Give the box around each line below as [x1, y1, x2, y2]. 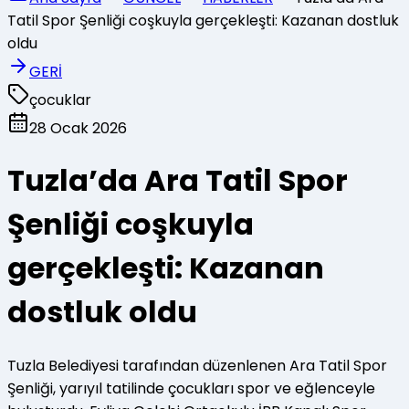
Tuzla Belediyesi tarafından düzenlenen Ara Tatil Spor [7, 354, 387, 376]
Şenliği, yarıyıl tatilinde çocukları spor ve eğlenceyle [7, 377, 375, 399]
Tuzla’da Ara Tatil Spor [7, 160, 348, 202]
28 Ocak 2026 [29, 117, 127, 139]
